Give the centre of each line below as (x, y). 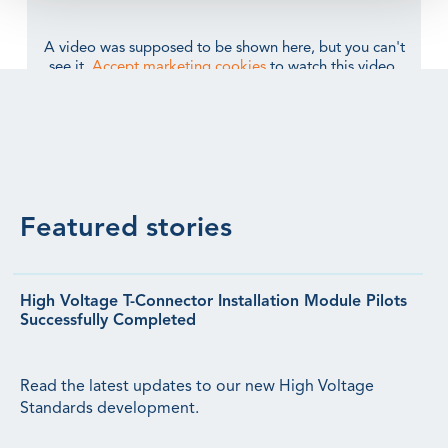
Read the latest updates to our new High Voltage (197, 387)
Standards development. (109, 409)
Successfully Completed (108, 320)
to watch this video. (332, 67)
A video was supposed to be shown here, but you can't (224, 48)
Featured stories (126, 228)
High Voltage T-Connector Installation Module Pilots (213, 301)
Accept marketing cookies (179, 67)
